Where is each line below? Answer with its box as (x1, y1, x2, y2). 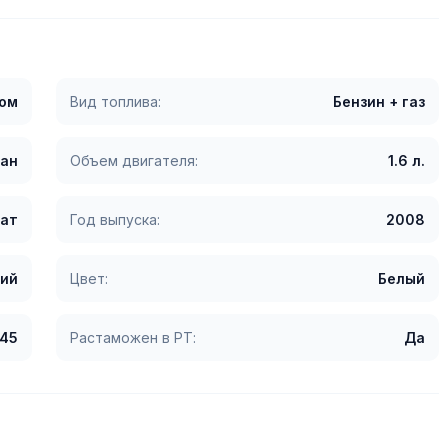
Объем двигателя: (70, 152, 198, 169)
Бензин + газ (333, 93, 425, 110)
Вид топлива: (70, 93, 161, 110)
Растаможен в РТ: (70, 329, 196, 346)
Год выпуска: (70, 211, 160, 228)
